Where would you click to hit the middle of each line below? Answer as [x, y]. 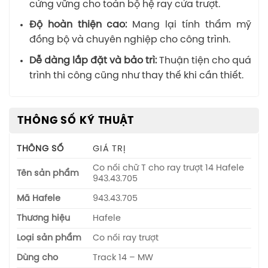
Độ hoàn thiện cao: [81, 25]
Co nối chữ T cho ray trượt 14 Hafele [169, 168]
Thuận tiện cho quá [204, 60]
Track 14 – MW [123, 258]
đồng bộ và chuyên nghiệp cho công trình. [130, 40]
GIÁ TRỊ [109, 149]
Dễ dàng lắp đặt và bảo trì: [93, 60]
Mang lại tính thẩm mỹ [192, 25]
